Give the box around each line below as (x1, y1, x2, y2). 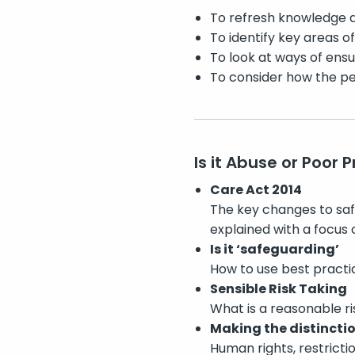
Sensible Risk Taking (209, 280, 347, 299)
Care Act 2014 (209, 181, 302, 200)
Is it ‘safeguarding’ (209, 240, 339, 259)
